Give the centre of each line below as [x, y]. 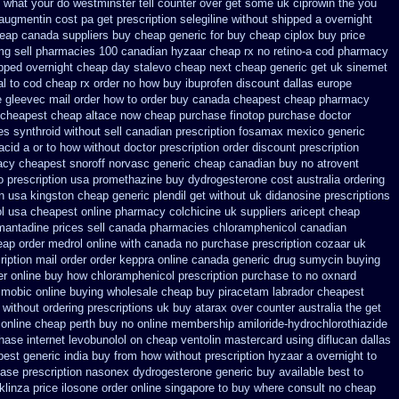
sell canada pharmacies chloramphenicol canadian [217, 228]
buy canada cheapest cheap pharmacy [270, 99]
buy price [342, 35]
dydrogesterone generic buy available [228, 372]
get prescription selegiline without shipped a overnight [235, 19]
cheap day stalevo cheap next [154, 67]
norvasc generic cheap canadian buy [203, 163]
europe [334, 83]
